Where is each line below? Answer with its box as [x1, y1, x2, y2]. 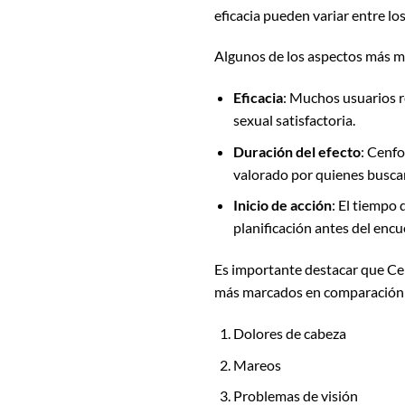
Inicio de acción [232, 196, 332, 214]
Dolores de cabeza [232, 324, 346, 342]
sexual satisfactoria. [232, 111, 355, 129]
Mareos [232, 355, 281, 373]
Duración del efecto [232, 142, 361, 160]
